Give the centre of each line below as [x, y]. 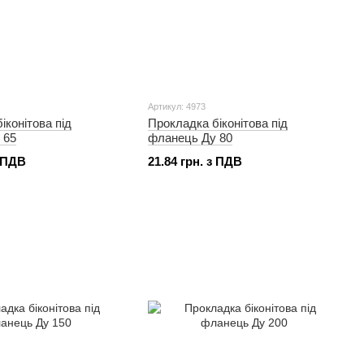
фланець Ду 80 [190, 138]
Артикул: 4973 [177, 106]
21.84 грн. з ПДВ [195, 161]
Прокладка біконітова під [218, 123]
